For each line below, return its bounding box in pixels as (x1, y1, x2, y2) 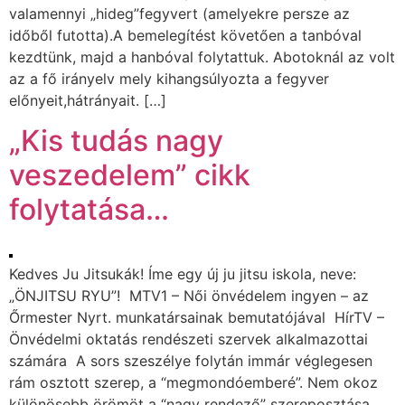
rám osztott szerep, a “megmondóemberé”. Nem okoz (9, 373, 378, 392)
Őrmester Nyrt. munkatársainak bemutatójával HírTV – (9, 308, 384, 327)
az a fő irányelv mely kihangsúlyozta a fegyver (9, 69, 329, 88)
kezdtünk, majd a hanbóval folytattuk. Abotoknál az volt (9, 47, 395, 66)
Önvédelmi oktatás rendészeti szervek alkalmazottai (9, 330, 368, 349)
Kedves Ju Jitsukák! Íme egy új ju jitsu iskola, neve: (9, 265, 356, 284)
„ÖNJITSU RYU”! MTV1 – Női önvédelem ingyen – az (9, 287, 369, 306)
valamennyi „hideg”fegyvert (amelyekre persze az (9, 4, 350, 23)
